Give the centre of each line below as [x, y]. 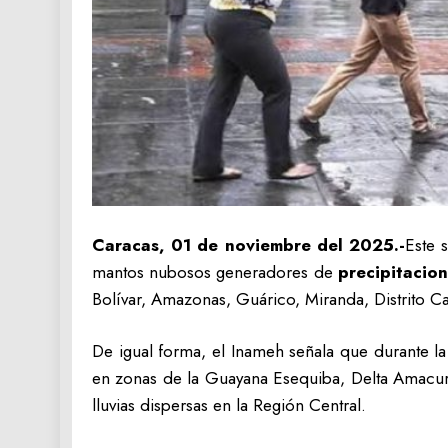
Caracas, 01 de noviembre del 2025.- [248, 244]
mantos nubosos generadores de [215, 271]
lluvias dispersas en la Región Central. [229, 405]
